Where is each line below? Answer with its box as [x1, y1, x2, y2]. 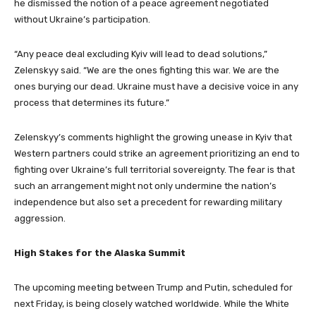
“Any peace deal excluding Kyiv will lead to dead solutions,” [14, 48, 267, 59]
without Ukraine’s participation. [14, 13, 150, 25]
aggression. [14, 212, 66, 224]
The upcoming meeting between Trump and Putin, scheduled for [14, 281, 293, 293]
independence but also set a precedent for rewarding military [14, 196, 282, 207]
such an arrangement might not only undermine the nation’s [14, 180, 276, 191]
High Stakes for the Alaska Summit [14, 247, 186, 258]
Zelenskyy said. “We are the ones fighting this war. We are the [14, 64, 279, 75]
